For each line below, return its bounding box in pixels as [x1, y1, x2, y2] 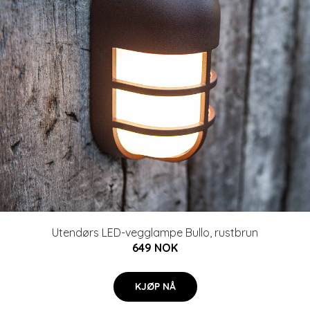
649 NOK [132, 241, 178, 255]
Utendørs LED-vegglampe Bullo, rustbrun [52, 226, 258, 239]
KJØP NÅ [134, 280, 176, 293]
